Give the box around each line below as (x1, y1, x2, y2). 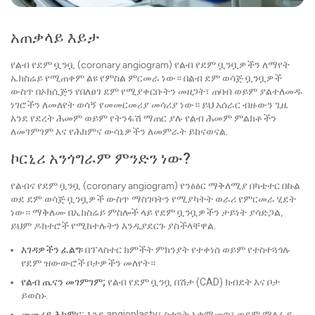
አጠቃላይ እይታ (11, 29, 100, 47)
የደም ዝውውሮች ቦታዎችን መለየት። (21, 257, 155, 269)
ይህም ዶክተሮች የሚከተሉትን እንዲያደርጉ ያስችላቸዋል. (11, 220, 216, 233)
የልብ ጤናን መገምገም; (21, 276, 105, 288)
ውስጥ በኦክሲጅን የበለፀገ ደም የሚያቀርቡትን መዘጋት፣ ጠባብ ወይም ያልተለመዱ (11, 86, 302, 98)
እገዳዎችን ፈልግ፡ (21, 244, 83, 256)
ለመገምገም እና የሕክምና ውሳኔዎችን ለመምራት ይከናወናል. (11, 126, 228, 139)
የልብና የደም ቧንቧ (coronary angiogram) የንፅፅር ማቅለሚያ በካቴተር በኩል (11, 180, 300, 193)
